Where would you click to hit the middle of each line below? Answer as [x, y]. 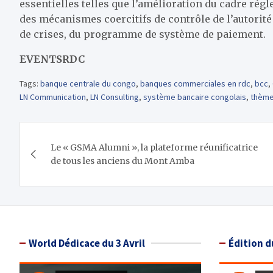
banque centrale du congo [88, 84]
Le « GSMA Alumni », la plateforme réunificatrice [154, 148]
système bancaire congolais [195, 97]
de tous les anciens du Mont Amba [122, 161]
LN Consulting [115, 97]
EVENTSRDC [52, 59]
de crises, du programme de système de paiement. [143, 34]
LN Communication [53, 97]
